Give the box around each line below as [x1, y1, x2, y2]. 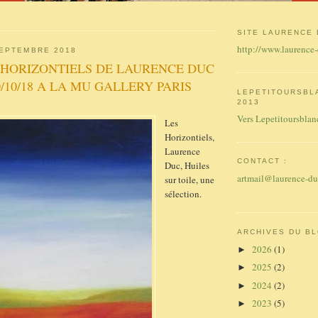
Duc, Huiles [165, 159, 209, 172]
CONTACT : [237, 157, 288, 165]
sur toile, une [165, 173, 214, 186]
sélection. [165, 187, 202, 200]
